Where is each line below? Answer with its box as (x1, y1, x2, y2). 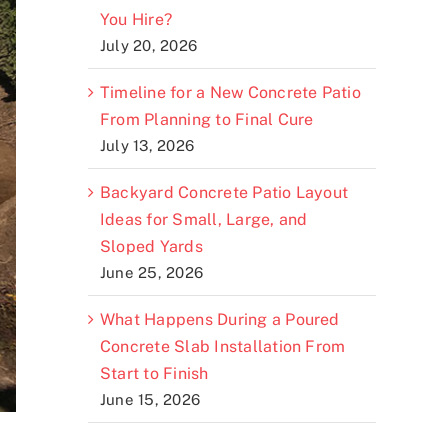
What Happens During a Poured (100, 309, 340, 329)
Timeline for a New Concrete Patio (100, 82, 361, 102)
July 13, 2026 (100, 136, 195, 154)
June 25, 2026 (100, 263, 204, 281)
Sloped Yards (100, 236, 203, 256)
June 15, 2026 (100, 390, 201, 408)
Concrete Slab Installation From (100, 336, 346, 356)
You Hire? (100, 9, 173, 29)
